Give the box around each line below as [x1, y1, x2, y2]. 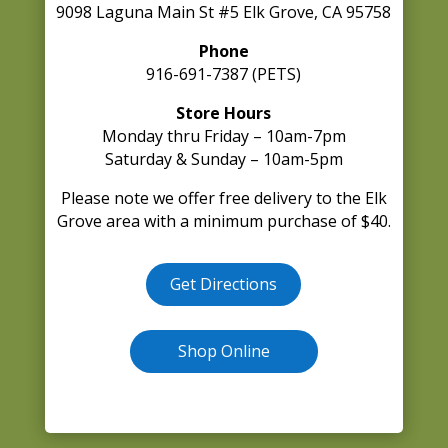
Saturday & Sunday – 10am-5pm [104, 148, 343, 170]
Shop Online [177, 340, 270, 362]
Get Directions [170, 273, 278, 295]
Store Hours [176, 102, 272, 124]
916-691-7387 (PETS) [146, 63, 302, 85]
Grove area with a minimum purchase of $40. [56, 210, 391, 232]
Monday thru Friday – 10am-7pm [101, 125, 346, 147]
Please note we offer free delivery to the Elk [60, 187, 387, 209]
